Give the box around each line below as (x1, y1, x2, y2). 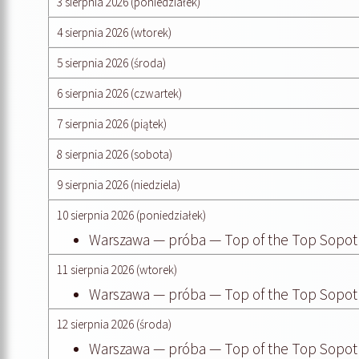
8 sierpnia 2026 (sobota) (57, 146, 172, 162)
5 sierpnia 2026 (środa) (57, 54, 166, 71)
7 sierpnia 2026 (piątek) (57, 115, 167, 131)
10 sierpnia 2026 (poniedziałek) (57, 207, 206, 223)
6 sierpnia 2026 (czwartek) (57, 85, 182, 101)
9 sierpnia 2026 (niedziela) (57, 176, 180, 192)
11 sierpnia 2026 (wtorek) (57, 261, 177, 277)
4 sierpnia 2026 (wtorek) (57, 24, 171, 40)
